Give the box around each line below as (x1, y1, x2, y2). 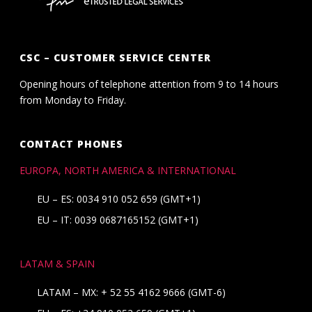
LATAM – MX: (37, 285, 102, 299)
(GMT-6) (185, 285, 226, 299)
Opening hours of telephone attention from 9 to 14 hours (19, 77, 279, 91)
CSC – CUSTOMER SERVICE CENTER (19, 50, 212, 64)
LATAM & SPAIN (19, 256, 95, 270)
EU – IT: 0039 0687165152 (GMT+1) (37, 212, 199, 226)
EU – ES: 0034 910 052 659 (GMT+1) (37, 192, 201, 205)
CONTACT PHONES (19, 136, 124, 150)
